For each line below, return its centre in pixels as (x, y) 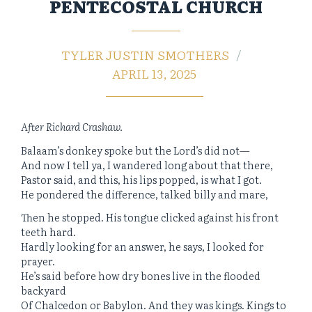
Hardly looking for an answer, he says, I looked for (142, 247)
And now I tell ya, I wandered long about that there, (147, 164)
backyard (44, 290)
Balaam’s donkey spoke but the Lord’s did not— (135, 150)
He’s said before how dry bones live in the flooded (141, 276)
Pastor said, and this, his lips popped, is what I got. (141, 179)
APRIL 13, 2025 (154, 73)
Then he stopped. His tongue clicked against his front (150, 217)
